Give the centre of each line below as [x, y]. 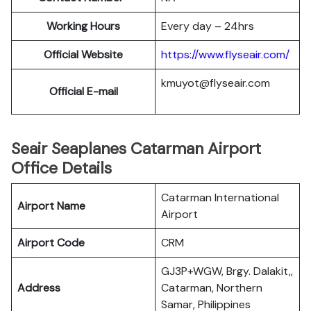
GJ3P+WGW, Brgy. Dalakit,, [227, 271]
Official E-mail [83, 91]
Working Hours [83, 26]
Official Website [83, 54]
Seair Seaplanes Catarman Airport [136, 149]
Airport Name [51, 206]
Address [39, 288]
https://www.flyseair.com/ [225, 54]
